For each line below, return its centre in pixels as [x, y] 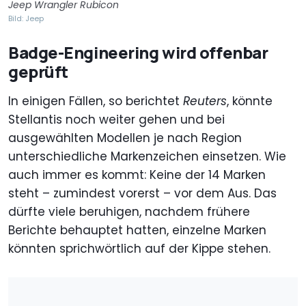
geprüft [38, 71]
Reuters [205, 101]
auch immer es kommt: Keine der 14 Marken [137, 175]
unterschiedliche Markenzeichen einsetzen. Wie [147, 156]
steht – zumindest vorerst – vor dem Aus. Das [142, 193]
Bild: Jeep [26, 18]
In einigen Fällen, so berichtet [96, 101]
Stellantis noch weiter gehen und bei [116, 119]
